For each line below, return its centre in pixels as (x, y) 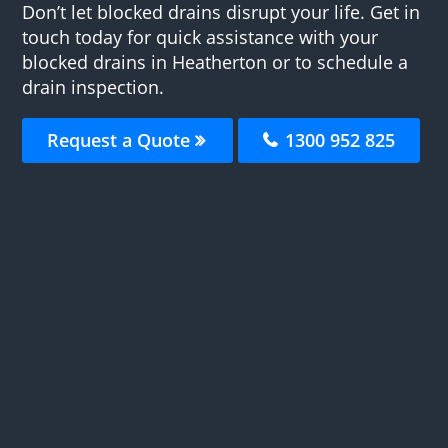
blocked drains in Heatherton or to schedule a (215, 61)
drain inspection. (93, 86)
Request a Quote (121, 139)
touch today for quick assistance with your (200, 36)
